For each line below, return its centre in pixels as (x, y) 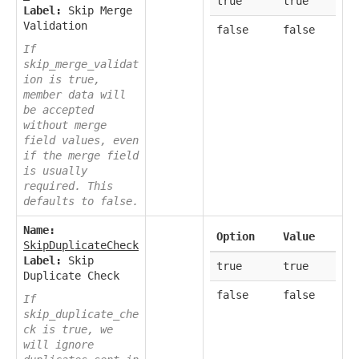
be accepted (58, 109)
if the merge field (81, 155)
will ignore (58, 344)
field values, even (81, 140)
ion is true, (62, 79)
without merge (65, 125)
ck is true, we (68, 329)
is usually (55, 170)
